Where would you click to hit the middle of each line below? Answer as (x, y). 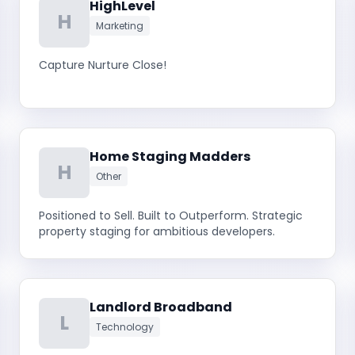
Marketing (120, 26)
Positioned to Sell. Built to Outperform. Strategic (171, 216)
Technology (125, 327)
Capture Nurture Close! (103, 65)
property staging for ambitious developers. (157, 231)
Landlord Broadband (161, 307)
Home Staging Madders (170, 157)
